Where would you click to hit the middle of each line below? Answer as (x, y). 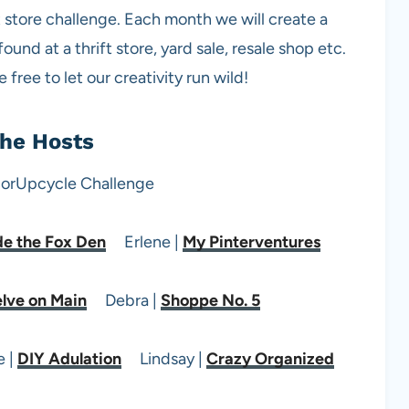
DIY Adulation (69, 358)
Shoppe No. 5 (210, 300)
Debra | (123, 300)
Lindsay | (164, 358)
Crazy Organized (270, 358)
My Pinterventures (252, 241)
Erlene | (144, 241)
